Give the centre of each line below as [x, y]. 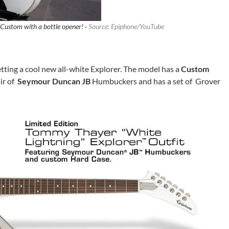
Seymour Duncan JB [54, 81]
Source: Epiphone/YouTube [126, 27]
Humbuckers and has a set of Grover [155, 81]
